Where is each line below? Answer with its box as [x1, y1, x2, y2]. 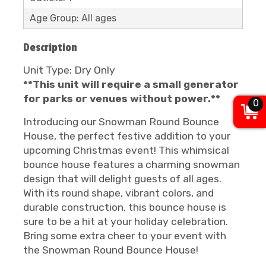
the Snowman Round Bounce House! [23, 244, 198, 256]
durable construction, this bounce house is [23, 201, 226, 213]
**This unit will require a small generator [23, 78, 239, 90]
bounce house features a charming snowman [23, 159, 240, 170]
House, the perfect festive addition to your [23, 130, 230, 142]
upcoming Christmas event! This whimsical [23, 144, 229, 156]
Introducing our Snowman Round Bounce [23, 116, 219, 128]
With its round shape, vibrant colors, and [23, 187, 214, 199]
